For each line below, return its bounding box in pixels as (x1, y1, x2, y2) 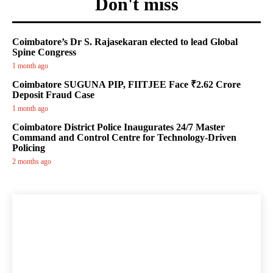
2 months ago (12, 157, 51, 166)
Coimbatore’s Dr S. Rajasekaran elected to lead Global (12, 37, 238, 48)
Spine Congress (12, 47, 76, 58)
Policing (12, 143, 45, 154)
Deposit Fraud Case (12, 90, 94, 101)
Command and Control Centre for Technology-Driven (12, 132, 236, 143)
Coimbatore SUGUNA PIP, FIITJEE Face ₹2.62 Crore (12, 79, 241, 90)
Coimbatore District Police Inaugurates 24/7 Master (12, 122, 225, 133)
